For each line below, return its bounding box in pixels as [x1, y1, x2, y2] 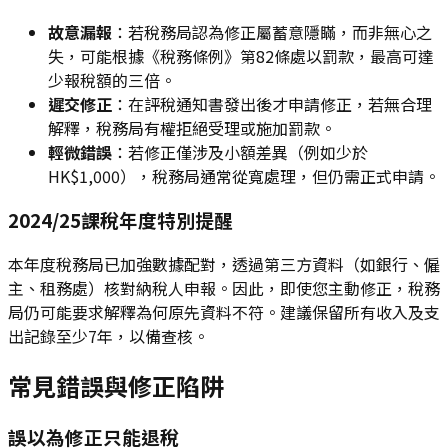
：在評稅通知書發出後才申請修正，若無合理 [112, 91, 432, 116]
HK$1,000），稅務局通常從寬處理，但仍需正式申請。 [48, 163, 440, 188]
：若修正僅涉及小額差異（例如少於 [112, 139, 368, 164]
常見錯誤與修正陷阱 [8, 367, 224, 403]
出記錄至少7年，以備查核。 [8, 324, 209, 349]
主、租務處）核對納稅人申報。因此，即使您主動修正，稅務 [8, 276, 440, 301]
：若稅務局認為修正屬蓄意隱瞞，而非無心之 [112, 19, 432, 44]
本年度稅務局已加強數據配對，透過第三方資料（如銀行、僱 [8, 252, 440, 277]
